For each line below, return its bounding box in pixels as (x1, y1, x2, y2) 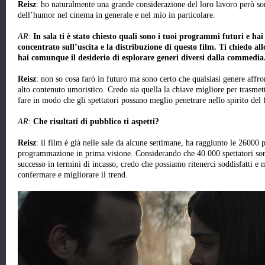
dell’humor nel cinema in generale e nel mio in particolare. (18, 11, 215, 20)
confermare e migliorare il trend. (18, 170, 128, 180)
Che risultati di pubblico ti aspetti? (31, 117, 159, 127)
